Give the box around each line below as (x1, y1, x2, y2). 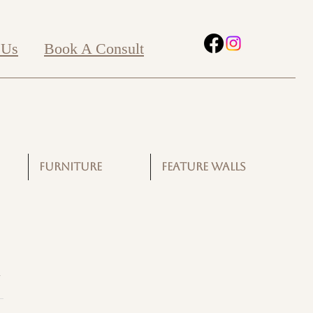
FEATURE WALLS (161, 160, 246, 173)
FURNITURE (39, 160, 102, 173)
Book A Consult (44, 40, 144, 57)
